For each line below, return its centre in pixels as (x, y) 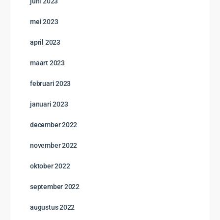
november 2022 (54, 146)
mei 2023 (44, 22)
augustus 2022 (53, 207)
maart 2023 (47, 63)
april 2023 (45, 42)
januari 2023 (49, 104)
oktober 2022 (50, 166)
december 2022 (54, 125)
